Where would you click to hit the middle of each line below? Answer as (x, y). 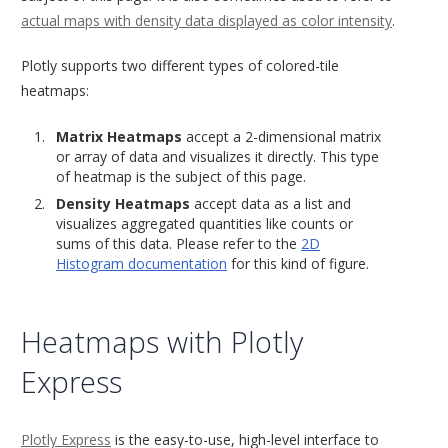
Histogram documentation (141, 263)
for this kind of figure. (298, 263)
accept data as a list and (270, 203)
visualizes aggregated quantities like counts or (204, 223)
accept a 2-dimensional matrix (281, 136)
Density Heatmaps (123, 203)
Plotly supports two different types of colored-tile (180, 65)
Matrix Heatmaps (119, 136)
